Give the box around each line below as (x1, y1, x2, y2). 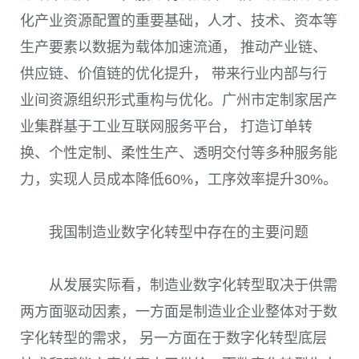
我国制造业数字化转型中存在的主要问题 (49, 224, 309, 240)
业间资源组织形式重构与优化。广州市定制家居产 (20, 91, 337, 108)
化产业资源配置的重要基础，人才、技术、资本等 (20, 12, 337, 29)
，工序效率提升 (193, 171, 294, 188)
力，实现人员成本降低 (20, 171, 164, 188)
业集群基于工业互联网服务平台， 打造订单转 (20, 118, 313, 135)
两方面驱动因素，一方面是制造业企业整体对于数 (20, 304, 337, 321)
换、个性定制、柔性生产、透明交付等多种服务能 (20, 144, 337, 161)
